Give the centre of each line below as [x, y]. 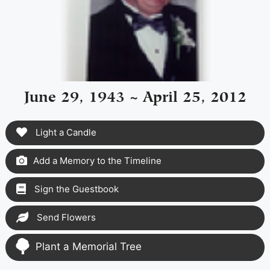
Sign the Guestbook [75, 189]
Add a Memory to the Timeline [97, 160]
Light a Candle [64, 132]
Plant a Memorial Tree [88, 246]
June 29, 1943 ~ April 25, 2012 [135, 95]
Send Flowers [65, 217]
